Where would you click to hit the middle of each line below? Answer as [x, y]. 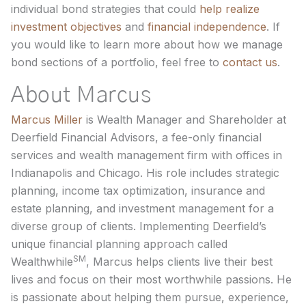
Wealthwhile [42, 261]
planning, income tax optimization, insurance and [138, 190]
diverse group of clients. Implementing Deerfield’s [139, 226]
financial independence [207, 26]
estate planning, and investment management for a [142, 208]
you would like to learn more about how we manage [147, 44]
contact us [250, 62]
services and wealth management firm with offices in [147, 155]
